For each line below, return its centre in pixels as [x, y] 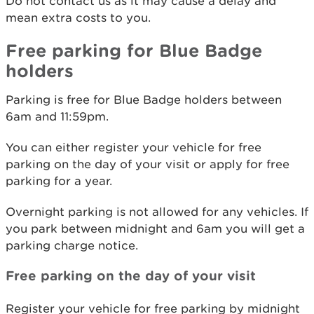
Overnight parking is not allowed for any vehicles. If [157, 212]
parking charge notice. [72, 245]
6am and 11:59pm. [57, 116]
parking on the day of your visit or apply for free [148, 164]
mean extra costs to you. [78, 18]
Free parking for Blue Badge [134, 50]
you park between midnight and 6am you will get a [155, 228]
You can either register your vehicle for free [134, 147]
